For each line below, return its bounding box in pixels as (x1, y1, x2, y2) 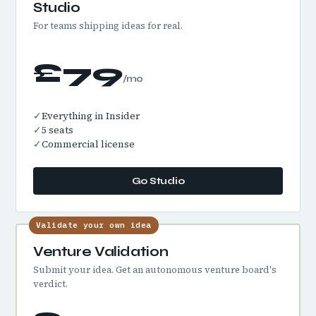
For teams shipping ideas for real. (33, 20, 183, 32)
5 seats (42, 123, 73, 137)
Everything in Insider (42, 109, 140, 123)
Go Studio (131, 175, 185, 187)
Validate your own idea (36, 220, 152, 230)
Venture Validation (33, 243, 169, 260)
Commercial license (42, 138, 135, 151)
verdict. (33, 278, 68, 290)
